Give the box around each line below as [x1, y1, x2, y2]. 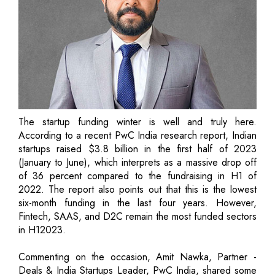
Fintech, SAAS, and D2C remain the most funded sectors [18, 209, 257, 223]
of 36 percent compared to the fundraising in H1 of [18, 168, 257, 183]
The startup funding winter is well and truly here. [18, 114, 257, 129]
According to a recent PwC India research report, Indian [18, 128, 257, 142]
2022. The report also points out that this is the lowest [18, 182, 257, 196]
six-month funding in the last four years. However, [18, 195, 257, 210]
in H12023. [18, 222, 66, 237]
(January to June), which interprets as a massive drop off [18, 155, 257, 169]
